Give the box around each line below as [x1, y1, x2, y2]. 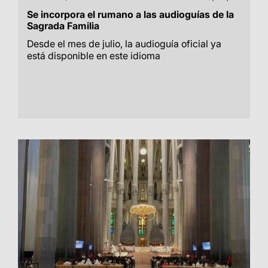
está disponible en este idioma [27, 50, 160, 62]
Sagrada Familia [27, 20, 99, 32]
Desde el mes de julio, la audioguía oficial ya [27, 38, 221, 50]
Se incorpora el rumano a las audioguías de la [27, 8, 234, 20]
